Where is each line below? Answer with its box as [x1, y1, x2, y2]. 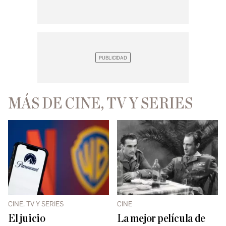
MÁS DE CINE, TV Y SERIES [8, 95, 193, 111]
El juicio [8, 213, 45, 225]
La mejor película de [117, 213, 205, 225]
